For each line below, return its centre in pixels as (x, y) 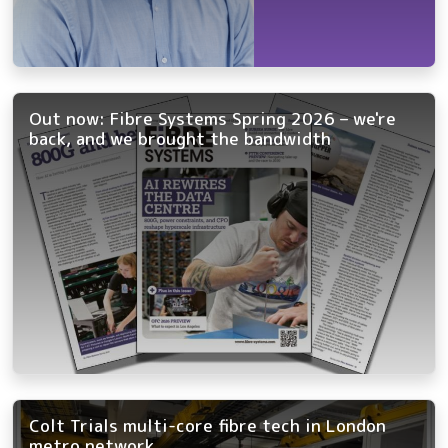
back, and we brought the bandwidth (180, 139)
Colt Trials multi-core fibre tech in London (207, 425)
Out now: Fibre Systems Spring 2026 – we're (212, 119)
